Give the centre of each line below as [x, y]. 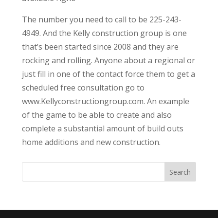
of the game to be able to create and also [97, 115]
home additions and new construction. [91, 142]
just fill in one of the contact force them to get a [108, 74]
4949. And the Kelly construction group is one [104, 33]
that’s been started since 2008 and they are [100, 46]
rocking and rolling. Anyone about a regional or [108, 60]
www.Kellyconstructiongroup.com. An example [105, 101]
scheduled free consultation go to [83, 87]
